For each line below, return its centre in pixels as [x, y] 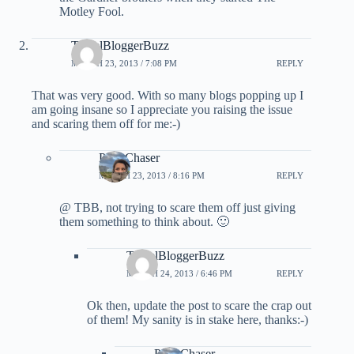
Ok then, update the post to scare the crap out [199, 306]
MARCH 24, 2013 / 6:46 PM [179, 273]
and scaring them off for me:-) [106, 124]
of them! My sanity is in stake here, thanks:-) [198, 320]
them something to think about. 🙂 [144, 222]
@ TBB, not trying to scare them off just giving [177, 208]
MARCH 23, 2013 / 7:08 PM [124, 63]
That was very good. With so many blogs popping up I [168, 96]
